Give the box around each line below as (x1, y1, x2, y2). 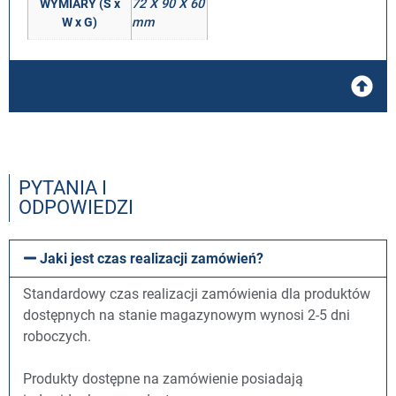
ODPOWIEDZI (19, 196, 133, 219)
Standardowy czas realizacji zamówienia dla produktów (23, 286, 370, 303)
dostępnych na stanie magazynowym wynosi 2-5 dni (23, 307, 350, 324)
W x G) (62, 15, 97, 30)
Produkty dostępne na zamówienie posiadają (23, 370, 303, 388)
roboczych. (23, 328, 98, 346)
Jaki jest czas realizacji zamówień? (40, 250, 264, 268)
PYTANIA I (19, 177, 107, 200)
